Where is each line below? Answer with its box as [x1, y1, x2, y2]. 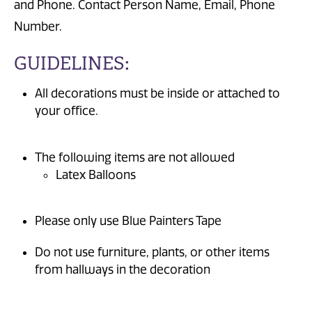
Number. [14, 19, 62, 33]
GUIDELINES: [14, 51, 130, 75]
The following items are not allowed [35, 150, 235, 165]
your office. [35, 104, 101, 118]
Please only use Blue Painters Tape [35, 213, 221, 228]
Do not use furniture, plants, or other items [35, 245, 270, 260]
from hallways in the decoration [35, 263, 210, 277]
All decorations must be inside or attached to [35, 86, 280, 101]
